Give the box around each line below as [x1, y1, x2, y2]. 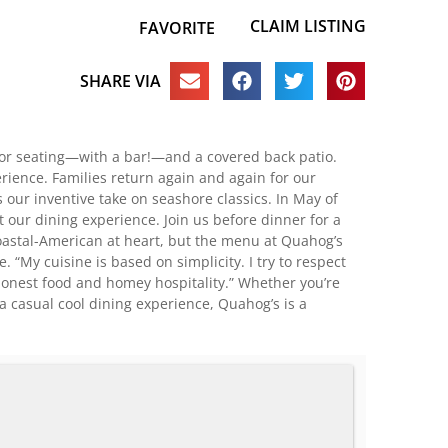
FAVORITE [138, 17, 215, 39]
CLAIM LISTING [250, 15, 366, 37]
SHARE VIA [79, 69, 161, 92]
